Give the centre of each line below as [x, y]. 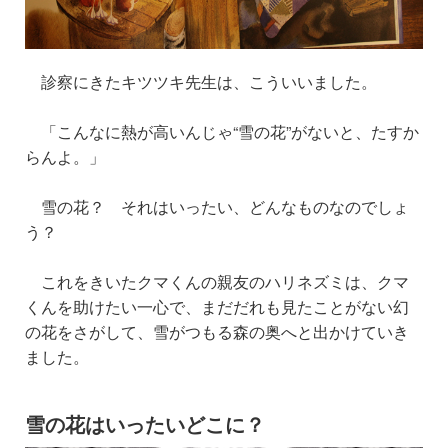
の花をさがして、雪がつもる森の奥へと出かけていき [217, 332]
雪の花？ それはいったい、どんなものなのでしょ [217, 207]
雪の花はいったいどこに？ [145, 424]
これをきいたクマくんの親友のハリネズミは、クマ [217, 282]
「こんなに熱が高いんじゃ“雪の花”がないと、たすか [222, 132]
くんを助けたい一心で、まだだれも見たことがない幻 [217, 307]
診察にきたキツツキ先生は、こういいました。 [201, 82]
